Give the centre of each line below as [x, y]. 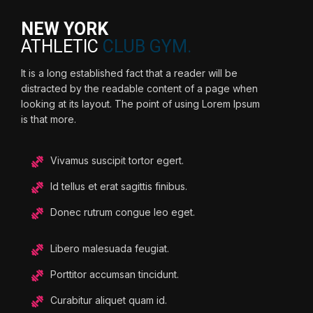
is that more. [49, 119]
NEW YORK [65, 29]
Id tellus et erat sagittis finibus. [119, 187]
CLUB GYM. [147, 47]
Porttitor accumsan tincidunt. [115, 275]
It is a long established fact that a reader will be [129, 73]
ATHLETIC [62, 47]
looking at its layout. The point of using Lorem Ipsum [140, 104]
